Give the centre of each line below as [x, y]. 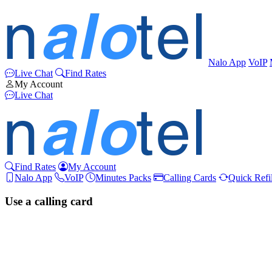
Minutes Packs [123, 178]
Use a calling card [49, 201]
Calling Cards [190, 178]
